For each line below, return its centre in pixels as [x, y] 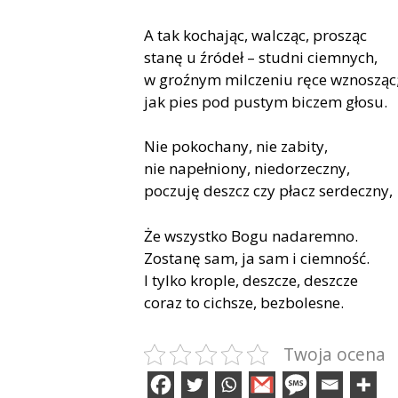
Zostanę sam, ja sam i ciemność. [257, 258]
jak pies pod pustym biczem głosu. [266, 101]
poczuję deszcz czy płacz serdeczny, [268, 191]
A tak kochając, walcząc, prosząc [255, 35]
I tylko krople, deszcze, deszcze [251, 280]
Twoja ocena [334, 354]
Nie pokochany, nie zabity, [236, 147]
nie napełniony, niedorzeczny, [247, 169]
